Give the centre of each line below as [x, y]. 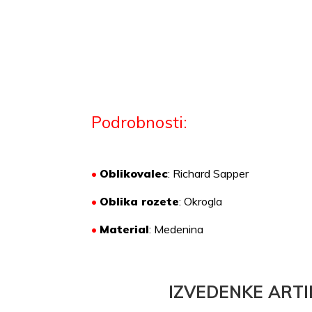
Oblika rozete [140, 202]
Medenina [179, 229]
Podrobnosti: [140, 122]
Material [125, 229]
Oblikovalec [134, 174]
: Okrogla [201, 202]
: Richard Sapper [209, 174]
